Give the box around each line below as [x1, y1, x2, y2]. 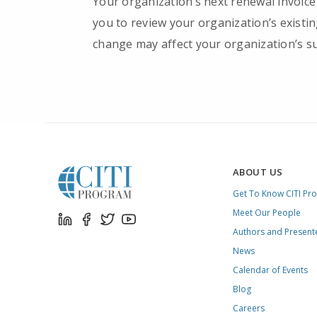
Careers [232, 302, 265, 314]
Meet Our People [232, 207, 301, 219]
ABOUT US [232, 166, 283, 178]
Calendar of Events [232, 264, 308, 276]
